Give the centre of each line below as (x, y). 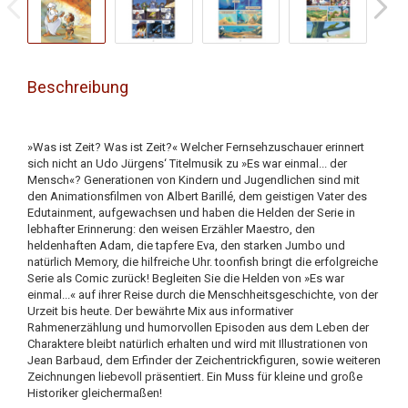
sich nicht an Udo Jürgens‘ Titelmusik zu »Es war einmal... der (187, 163)
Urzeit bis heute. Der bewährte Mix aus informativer (160, 311)
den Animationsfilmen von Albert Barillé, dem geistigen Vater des (197, 196)
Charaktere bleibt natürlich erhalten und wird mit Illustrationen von (198, 344)
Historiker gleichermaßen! (95, 393)
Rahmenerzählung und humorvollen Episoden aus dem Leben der (198, 327)
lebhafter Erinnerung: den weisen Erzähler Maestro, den (171, 229)
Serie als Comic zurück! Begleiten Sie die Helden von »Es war (186, 278)
